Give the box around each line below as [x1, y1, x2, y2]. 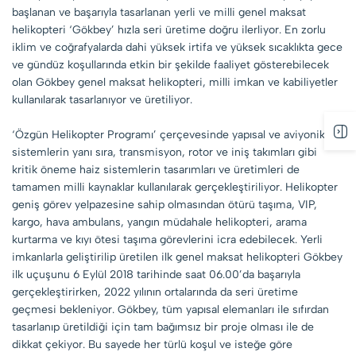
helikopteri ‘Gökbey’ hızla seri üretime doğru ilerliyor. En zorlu [12, 22, 326, 37]
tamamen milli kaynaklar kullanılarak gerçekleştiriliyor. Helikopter [12, 180, 338, 194]
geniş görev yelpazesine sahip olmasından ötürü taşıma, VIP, [12, 197, 317, 211]
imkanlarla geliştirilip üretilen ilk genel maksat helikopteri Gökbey [12, 250, 342, 264]
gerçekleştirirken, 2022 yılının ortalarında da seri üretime [12, 284, 298, 299]
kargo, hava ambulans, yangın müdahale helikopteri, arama [12, 215, 307, 229]
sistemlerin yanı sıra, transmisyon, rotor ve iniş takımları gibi [12, 145, 317, 159]
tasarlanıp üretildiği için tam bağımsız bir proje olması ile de [12, 319, 314, 334]
